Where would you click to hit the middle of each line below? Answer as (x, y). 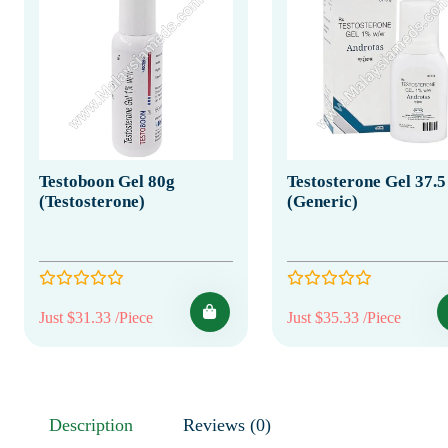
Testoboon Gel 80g (107, 181)
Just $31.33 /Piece (96, 317)
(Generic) (322, 201)
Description (91, 424)
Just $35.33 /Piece (343, 317)
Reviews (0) (260, 424)
